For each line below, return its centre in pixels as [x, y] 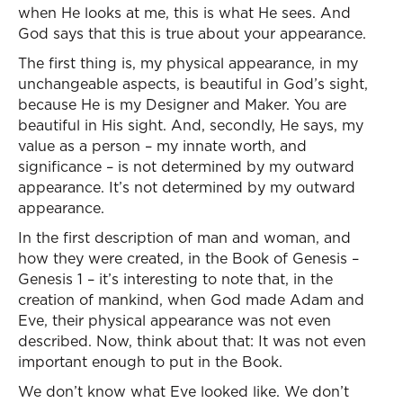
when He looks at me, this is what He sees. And [184, 13]
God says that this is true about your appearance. [192, 33]
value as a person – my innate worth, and [162, 146]
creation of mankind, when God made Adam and [191, 300]
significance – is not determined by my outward [186, 166]
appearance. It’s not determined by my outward [187, 187]
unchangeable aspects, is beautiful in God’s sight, [193, 84]
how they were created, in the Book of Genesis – [188, 258]
